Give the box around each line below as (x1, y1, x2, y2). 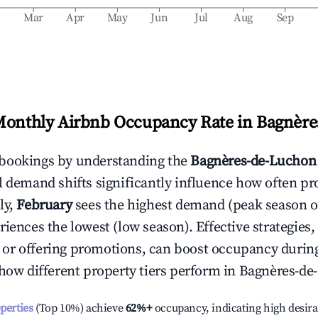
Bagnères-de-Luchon (190, 153, 317, 170)
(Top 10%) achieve (33, 301, 124, 315)
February (16, 197, 72, 214)
